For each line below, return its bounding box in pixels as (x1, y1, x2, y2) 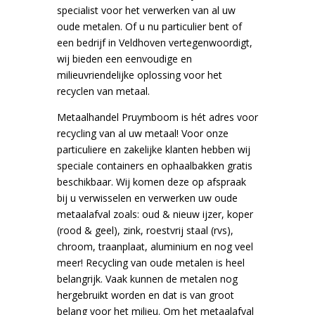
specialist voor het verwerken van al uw (56, 4, 236, 18)
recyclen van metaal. (56, 84, 150, 98)
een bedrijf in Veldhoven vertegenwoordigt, (56, 36, 252, 50)
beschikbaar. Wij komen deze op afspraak (56, 175, 246, 189)
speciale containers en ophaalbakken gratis (56, 159, 252, 173)
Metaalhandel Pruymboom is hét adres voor (56, 110, 258, 124)
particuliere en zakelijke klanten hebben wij (56, 143, 250, 157)
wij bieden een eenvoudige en (56, 52, 192, 66)
